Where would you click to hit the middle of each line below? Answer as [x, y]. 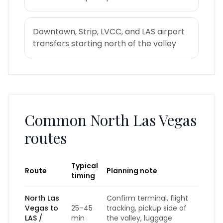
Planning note [132, 171]
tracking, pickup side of [147, 208]
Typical [85, 166]
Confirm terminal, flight [147, 198]
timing [83, 176]
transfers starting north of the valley [105, 44]
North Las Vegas [143, 120]
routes [46, 138]
